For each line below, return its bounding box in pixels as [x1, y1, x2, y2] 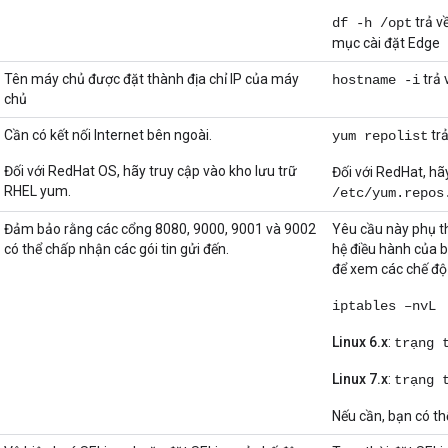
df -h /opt [332, 15, 412, 32]
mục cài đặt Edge [332, 35, 440, 52]
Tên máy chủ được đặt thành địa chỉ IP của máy [4, 71, 299, 88]
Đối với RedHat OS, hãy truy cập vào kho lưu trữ [4, 163, 297, 180]
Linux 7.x [332, 371, 388, 388]
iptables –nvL [332, 298, 436, 315]
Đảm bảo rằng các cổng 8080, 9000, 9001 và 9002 [4, 221, 316, 238]
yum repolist [332, 128, 428, 145]
